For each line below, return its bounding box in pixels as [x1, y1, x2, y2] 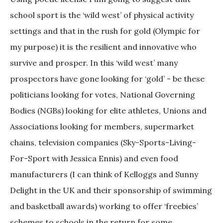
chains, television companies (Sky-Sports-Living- [10, 137, 196, 148]
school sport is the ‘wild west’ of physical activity [10, 10, 194, 20]
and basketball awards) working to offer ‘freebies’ [10, 201, 198, 212]
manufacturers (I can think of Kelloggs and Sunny [10, 169, 198, 180]
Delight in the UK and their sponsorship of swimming [10, 185, 212, 196]
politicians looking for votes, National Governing [10, 90, 195, 100]
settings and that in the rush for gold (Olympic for [10, 26, 200, 36]
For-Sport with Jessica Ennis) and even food [10, 153, 178, 164]
